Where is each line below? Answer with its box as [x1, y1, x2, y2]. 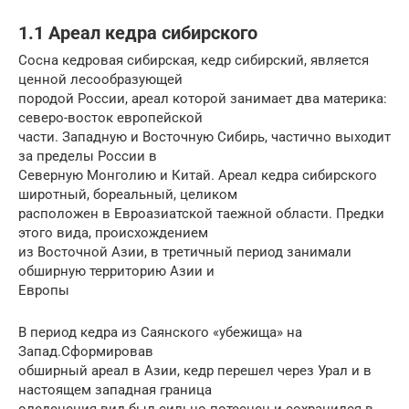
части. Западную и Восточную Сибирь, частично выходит [18, 129, 391, 146]
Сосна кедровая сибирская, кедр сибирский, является [18, 52, 369, 69]
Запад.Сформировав [18, 343, 153, 361]
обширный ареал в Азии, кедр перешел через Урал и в [18, 362, 372, 380]
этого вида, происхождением [18, 225, 208, 242]
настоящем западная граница [18, 382, 212, 399]
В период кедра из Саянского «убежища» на [18, 324, 302, 341]
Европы [18, 282, 69, 299]
